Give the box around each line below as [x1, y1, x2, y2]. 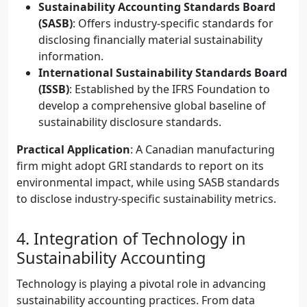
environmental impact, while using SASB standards [16, 175, 280, 190]
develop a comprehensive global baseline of [38, 98, 266, 113]
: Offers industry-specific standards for [73, 16, 273, 31]
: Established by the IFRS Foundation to [69, 82, 270, 97]
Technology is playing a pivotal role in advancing [16, 276, 266, 291]
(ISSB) [38, 82, 69, 97]
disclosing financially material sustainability [38, 32, 262, 47]
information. [38, 49, 103, 64]
